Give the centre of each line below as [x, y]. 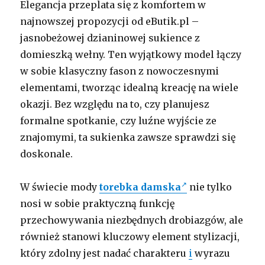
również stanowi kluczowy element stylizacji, [130, 237]
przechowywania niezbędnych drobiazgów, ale [132, 220]
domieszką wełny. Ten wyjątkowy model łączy [131, 55]
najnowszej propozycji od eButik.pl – [110, 22]
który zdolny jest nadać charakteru [105, 253]
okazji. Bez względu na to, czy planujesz [115, 104]
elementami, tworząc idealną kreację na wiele [130, 88]
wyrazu [211, 253]
